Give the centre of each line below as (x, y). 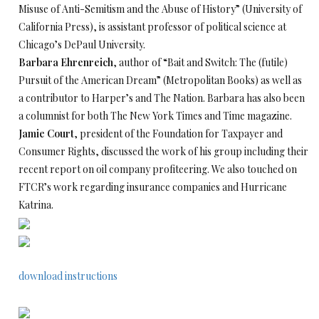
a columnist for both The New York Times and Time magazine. (155, 116)
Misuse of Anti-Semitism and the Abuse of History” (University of (160, 9)
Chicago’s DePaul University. (82, 45)
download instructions (68, 276)
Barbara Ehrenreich (66, 62)
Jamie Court (46, 134)
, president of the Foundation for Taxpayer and (178, 134)
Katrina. (36, 205)
